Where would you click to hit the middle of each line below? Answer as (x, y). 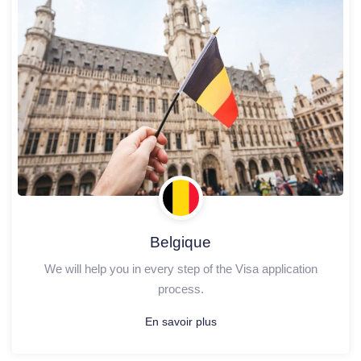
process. (180, 289)
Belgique (180, 243)
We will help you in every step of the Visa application (180, 269)
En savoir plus (180, 322)
